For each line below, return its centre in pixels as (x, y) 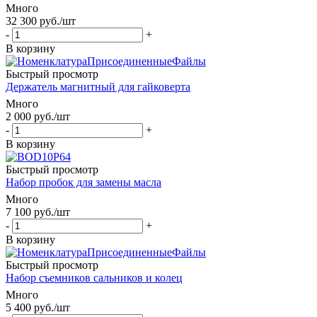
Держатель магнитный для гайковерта (98, 86)
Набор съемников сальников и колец (94, 277)
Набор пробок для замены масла (83, 182)
